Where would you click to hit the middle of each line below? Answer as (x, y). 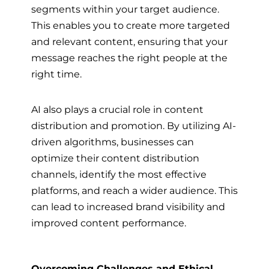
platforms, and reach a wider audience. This (134, 191)
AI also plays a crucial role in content (117, 110)
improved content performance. (109, 223)
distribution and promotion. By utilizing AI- (134, 126)
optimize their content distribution (115, 158)
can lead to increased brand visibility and (128, 207)
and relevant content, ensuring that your (129, 41)
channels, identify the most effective (119, 174)
